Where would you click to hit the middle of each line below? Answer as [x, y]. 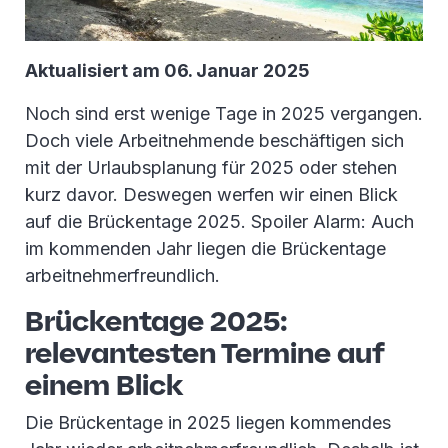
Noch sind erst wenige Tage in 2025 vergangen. [224, 114]
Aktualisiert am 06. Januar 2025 [167, 71]
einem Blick [104, 385]
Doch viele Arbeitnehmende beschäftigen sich [214, 141]
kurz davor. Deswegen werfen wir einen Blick [211, 195]
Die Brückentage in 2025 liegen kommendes [208, 423]
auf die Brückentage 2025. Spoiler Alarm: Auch [219, 222]
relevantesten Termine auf [204, 353]
